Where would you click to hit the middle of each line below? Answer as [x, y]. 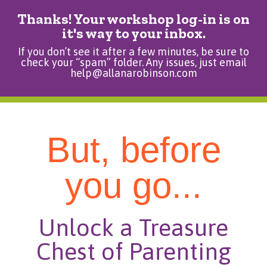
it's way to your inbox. [133, 33]
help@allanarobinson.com [133, 73]
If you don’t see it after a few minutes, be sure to [133, 52]
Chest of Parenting [133, 251]
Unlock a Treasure [133, 227]
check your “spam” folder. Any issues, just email [133, 62]
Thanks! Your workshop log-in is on [133, 19]
